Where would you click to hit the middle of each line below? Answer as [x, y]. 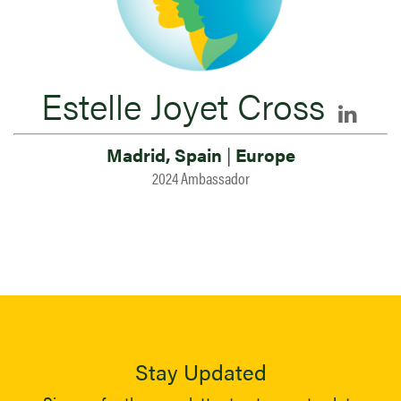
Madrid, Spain [166, 154]
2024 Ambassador [200, 178]
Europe [263, 154]
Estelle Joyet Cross [183, 105]
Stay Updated [200, 371]
